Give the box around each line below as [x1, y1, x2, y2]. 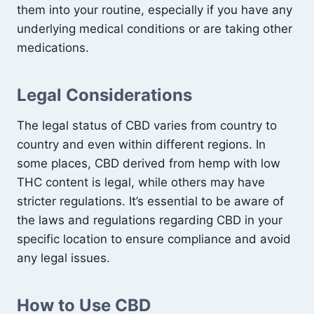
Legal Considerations [17, 85, 192, 105]
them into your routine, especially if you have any [17, 3, 292, 17]
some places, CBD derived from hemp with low [17, 156, 280, 170]
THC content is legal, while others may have [17, 175, 265, 189]
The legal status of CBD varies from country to [17, 118, 277, 132]
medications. [17, 41, 89, 55]
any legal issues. [17, 251, 110, 265]
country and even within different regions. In [17, 137, 266, 151]
